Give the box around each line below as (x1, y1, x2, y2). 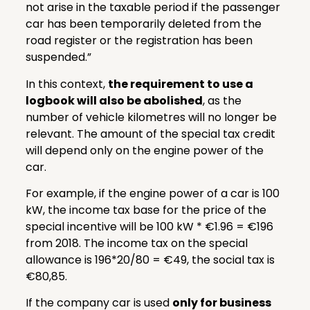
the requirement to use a (107, 75, 253, 92)
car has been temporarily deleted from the (25, 16, 262, 33)
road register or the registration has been (25, 33, 253, 49)
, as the (202, 92, 241, 109)
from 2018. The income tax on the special (25, 235, 248, 252)
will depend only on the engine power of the (25, 142, 264, 158)
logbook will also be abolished (25, 92, 203, 109)
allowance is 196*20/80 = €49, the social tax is (25, 252, 275, 268)
